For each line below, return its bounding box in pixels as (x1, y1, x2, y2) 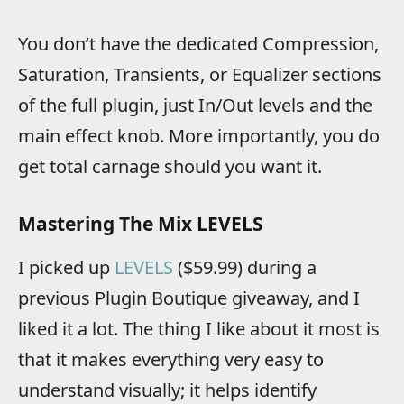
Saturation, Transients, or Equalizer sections (18, 62, 381, 87)
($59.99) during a (173, 254, 317, 280)
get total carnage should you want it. (18, 154, 322, 179)
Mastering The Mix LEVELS (18, 210, 263, 236)
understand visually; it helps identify (18, 377, 317, 402)
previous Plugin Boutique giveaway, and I (18, 285, 360, 310)
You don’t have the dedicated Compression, (18, 32, 379, 57)
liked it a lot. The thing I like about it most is (18, 316, 380, 341)
